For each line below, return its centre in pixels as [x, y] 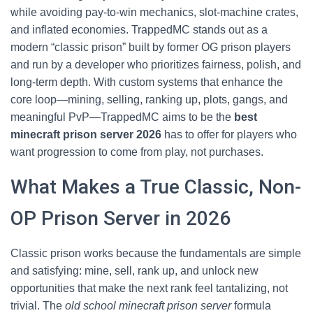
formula [251, 306]
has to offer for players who [229, 134]
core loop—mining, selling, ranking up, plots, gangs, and [149, 100]
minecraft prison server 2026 [86, 134]
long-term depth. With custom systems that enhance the [147, 82]
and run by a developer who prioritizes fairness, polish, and [156, 65]
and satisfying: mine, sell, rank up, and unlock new [134, 271]
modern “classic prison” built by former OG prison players [151, 47]
